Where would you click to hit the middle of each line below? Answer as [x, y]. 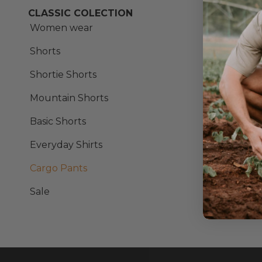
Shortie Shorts [63, 75]
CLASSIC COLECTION [80, 13]
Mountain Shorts [69, 98]
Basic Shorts [58, 121]
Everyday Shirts [66, 145]
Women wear [61, 28]
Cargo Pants [58, 168]
